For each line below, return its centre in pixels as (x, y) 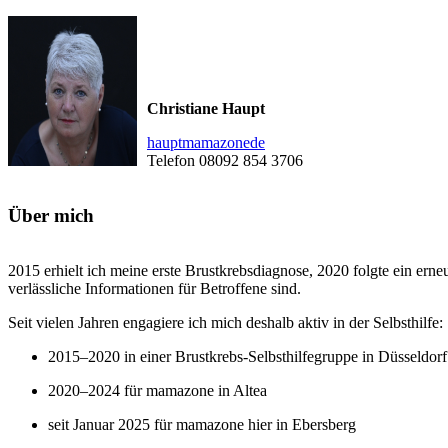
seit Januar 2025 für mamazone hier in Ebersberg (202, 424)
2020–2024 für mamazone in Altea (157, 390)
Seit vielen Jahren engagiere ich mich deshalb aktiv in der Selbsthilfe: (225, 322)
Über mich (51, 216)
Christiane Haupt (206, 109)
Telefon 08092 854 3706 (225, 161)
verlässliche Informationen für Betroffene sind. (154, 288)
